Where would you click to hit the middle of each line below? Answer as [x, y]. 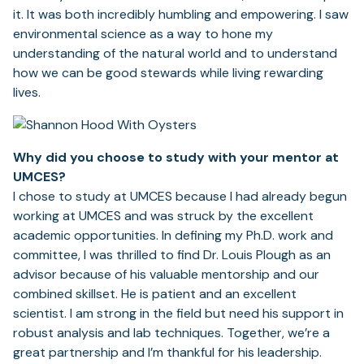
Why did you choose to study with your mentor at [176, 158]
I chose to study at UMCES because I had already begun [180, 197]
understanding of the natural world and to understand [175, 54]
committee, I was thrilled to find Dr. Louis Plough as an [172, 255]
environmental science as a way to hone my [143, 34]
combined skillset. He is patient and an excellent [155, 294]
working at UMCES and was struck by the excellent [163, 216]
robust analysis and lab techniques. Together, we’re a [171, 333]
